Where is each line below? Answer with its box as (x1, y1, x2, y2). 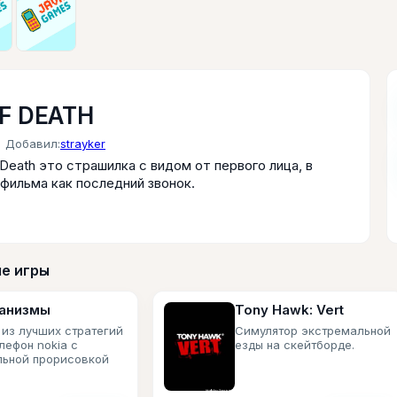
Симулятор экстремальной (235, 323, 391, 338)
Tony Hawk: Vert (235, 301, 344, 318)
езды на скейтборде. (235, 338, 354, 352)
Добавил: (5, 136, 60, 151)
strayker (60, 136, 105, 151)
